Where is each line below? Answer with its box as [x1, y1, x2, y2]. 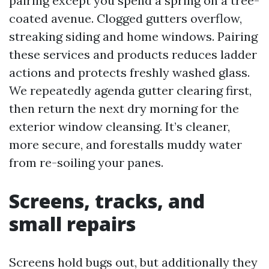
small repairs [9, 211, 136, 237]
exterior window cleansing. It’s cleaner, [9, 119, 230, 134]
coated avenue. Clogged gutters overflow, [9, 11, 242, 26]
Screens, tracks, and [9, 188, 205, 214]
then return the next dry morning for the [9, 101, 239, 116]
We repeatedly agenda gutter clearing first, [9, 83, 252, 98]
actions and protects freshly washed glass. [9, 65, 250, 80]
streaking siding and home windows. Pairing [9, 29, 258, 44]
